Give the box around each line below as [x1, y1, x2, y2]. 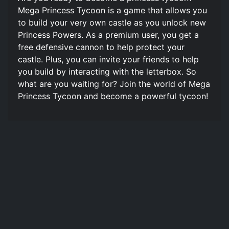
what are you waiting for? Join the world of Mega [18, 78, 210, 89]
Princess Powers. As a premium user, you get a [18, 29, 199, 40]
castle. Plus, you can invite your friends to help [18, 54, 199, 64]
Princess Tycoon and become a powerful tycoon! [18, 90, 208, 101]
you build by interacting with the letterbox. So [18, 66, 196, 77]
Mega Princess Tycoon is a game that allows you [18, 5, 207, 15]
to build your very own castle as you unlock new [18, 17, 206, 28]
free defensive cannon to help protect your [18, 41, 185, 52]
